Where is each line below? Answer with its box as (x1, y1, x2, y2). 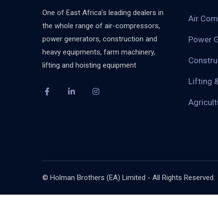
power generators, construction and (42, 35, 157, 43)
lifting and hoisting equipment (42, 61, 136, 70)
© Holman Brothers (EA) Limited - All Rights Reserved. (42, 173, 215, 182)
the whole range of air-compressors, (42, 21, 160, 30)
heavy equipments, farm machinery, (42, 48, 155, 56)
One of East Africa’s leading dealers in (42, 8, 163, 17)
